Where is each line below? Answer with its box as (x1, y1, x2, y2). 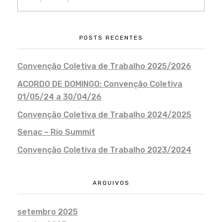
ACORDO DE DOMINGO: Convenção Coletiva (17, 79, 182, 89)
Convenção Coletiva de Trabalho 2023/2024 (17, 145, 191, 155)
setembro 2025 (17, 207, 78, 217)
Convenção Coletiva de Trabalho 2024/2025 (17, 110, 191, 119)
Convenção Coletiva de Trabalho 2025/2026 (17, 61, 191, 71)
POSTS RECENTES (79, 34, 143, 41)
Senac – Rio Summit (17, 127, 95, 137)
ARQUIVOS (92, 179, 130, 187)
